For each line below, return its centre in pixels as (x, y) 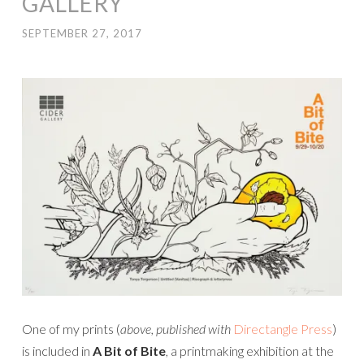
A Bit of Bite (129, 350)
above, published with (175, 328)
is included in (57, 350)
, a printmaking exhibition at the (250, 350)
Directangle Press (283, 328)
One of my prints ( (71, 328)
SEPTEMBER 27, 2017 (82, 33)
